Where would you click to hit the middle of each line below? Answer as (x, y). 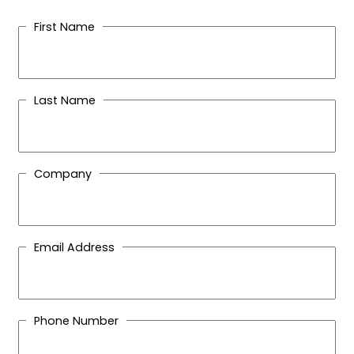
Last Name (65, 100)
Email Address (74, 247)
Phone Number (76, 320)
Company (63, 173)
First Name (64, 26)
